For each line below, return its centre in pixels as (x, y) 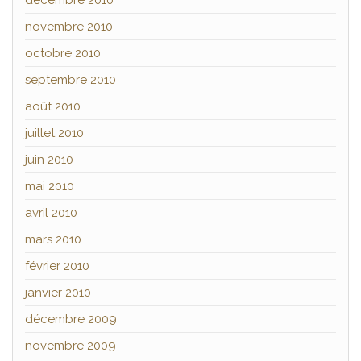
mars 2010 (53, 240)
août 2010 (53, 107)
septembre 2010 (71, 80)
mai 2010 (50, 187)
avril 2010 (51, 213)
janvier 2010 (58, 293)
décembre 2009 (71, 320)
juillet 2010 (54, 133)
